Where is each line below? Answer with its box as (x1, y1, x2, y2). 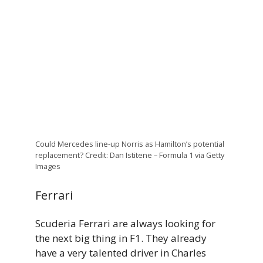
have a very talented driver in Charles (35, 246, 206, 260)
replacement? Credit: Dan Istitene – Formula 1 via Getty (35, 149, 224, 160)
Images (35, 160, 60, 171)
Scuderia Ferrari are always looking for (35, 217, 215, 231)
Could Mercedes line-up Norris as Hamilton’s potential (35, 138, 224, 149)
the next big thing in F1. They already (35, 231, 207, 245)
